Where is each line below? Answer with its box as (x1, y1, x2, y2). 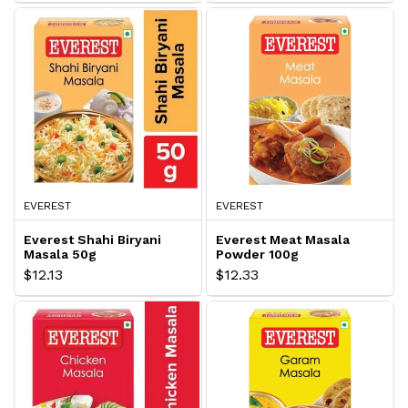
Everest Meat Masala (216, 232, 350, 248)
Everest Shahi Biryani (24, 232, 161, 248)
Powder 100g (216, 247, 299, 262)
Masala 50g (24, 247, 97, 262)
